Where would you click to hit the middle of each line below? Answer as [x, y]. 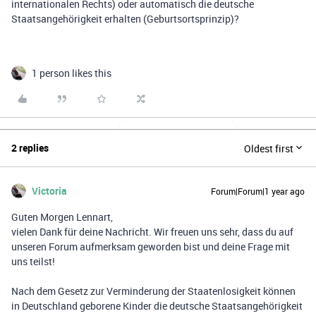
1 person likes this [72, 73]
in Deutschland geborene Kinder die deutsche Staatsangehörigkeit [157, 306]
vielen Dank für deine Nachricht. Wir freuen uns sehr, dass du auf [152, 232]
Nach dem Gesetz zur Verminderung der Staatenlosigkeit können [153, 291]
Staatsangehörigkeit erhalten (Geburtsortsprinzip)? [125, 19]
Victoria [49, 191]
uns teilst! [33, 261]
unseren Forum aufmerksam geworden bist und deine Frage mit [151, 247]
